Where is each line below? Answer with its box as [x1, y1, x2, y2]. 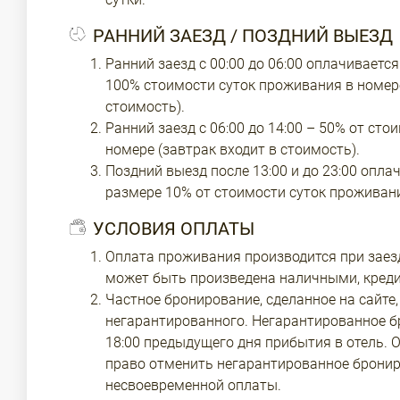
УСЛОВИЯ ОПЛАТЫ [93, 218, 254, 239]
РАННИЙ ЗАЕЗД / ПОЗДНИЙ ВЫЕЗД [93, 25, 393, 46]
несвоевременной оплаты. [105, 377, 281, 394]
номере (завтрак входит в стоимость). [105, 141, 360, 158]
